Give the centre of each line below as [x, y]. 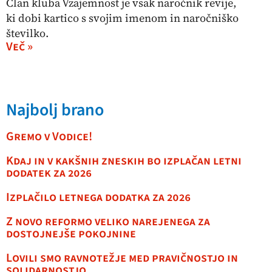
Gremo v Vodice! [49, 137]
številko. [27, 33]
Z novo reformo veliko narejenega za [108, 222]
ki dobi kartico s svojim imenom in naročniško [122, 18]
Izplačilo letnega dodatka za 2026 [98, 198]
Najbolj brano [55, 110]
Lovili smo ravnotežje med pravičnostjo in [122, 258]
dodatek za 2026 [49, 173]
